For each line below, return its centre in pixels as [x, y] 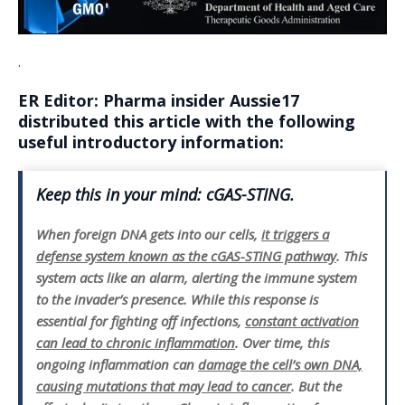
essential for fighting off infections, [141, 321]
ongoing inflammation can [117, 365]
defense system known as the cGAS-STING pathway [186, 256]
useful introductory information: [151, 142]
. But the [316, 386]
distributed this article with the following [187, 122]
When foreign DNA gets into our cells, [149, 235]
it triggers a [295, 235]
